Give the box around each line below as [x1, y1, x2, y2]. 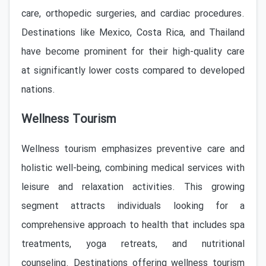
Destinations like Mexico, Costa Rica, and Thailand [21, 26, 245, 40]
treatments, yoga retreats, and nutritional [21, 237, 245, 252]
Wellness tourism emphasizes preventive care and [21, 142, 245, 157]
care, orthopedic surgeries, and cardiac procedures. [21, 7, 245, 21]
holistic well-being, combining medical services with [21, 161, 245, 176]
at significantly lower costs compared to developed [21, 64, 245, 78]
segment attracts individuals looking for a [21, 199, 245, 214]
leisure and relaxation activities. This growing [21, 180, 245, 195]
